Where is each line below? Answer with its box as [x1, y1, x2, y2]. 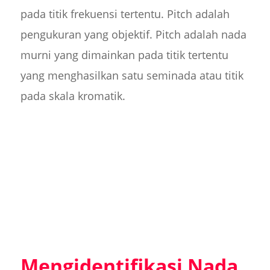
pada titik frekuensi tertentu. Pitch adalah [20, 7, 230, 22]
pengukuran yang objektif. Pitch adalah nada [20, 27, 246, 42]
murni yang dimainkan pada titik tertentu [20, 48, 228, 63]
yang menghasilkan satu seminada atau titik [20, 68, 243, 83]
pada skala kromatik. [20, 89, 125, 104]
